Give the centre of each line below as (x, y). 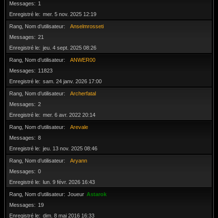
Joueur (76, 194)
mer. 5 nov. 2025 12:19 (70, 14)
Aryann (79, 161)
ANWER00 (83, 60)
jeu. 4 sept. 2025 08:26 (70, 48)
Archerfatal (83, 93)
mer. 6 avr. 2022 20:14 (69, 115)
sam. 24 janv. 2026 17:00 (72, 81)
